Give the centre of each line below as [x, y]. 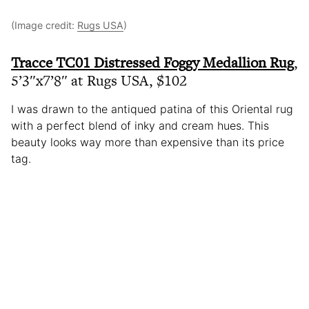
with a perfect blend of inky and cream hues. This [140, 126]
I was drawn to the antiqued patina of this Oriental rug [152, 109]
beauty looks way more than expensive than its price [148, 142]
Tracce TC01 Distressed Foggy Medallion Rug [152, 63]
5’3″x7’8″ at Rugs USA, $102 [99, 81]
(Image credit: [44, 26]
